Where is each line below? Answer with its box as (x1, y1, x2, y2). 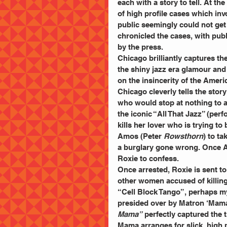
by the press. (118, 42, 163, 51)
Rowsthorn (162, 131, 203, 140)
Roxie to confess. (118, 154, 179, 163)
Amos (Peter (118, 131, 162, 140)
